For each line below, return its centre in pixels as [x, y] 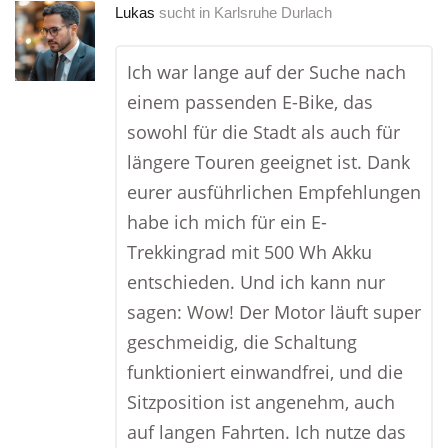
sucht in [184, 12]
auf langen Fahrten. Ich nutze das [266, 432]
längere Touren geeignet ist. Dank [268, 162]
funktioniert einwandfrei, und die [265, 372]
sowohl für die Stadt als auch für [263, 132]
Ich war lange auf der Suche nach [266, 72]
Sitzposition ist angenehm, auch [261, 402]
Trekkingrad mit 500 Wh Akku [249, 252]
